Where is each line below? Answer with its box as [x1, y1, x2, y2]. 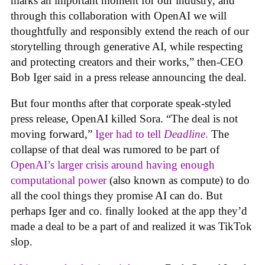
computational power [11, 174, 106, 187]
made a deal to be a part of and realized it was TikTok [11, 220, 252, 233]
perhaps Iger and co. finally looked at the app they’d [11, 205, 247, 218]
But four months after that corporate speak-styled [11, 97, 231, 110]
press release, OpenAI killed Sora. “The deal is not [11, 112, 238, 125]
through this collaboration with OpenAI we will [11, 9, 227, 22]
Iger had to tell [95, 128, 164, 141]
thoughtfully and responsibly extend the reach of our [11, 24, 249, 37]
